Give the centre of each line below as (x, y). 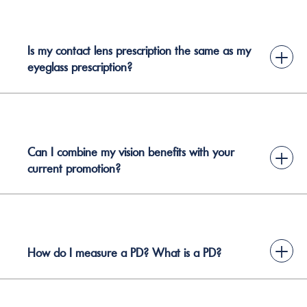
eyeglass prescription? (80, 67)
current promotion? (74, 168)
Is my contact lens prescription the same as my (139, 51)
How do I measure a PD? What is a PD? (124, 253)
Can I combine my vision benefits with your (131, 152)
